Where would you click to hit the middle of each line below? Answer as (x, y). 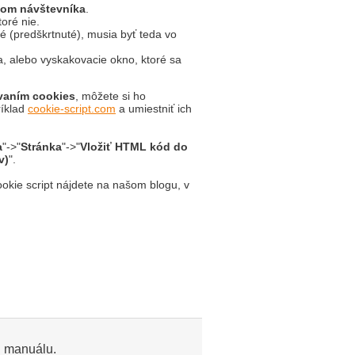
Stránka (41, 147)
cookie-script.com (72, 109)
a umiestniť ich (154, 109)
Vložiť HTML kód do (134, 147)
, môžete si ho (111, 96)
